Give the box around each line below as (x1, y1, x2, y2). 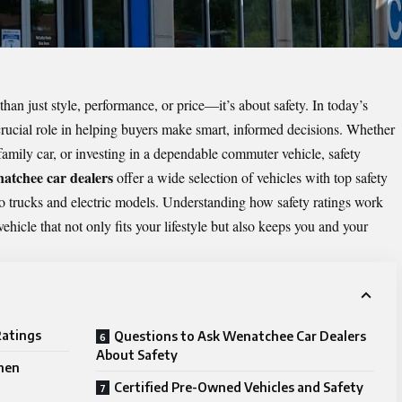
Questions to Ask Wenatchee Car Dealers (114, 328, 366, 345)
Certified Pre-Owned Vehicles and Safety (114, 380, 363, 396)
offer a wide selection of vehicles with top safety (113, 168, 388, 188)
